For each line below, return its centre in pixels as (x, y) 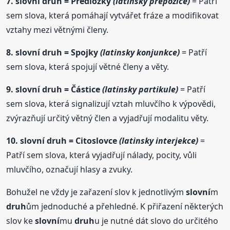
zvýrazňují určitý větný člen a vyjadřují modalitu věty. (108, 118)
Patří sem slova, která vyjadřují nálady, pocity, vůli (102, 155)
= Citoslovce (93, 141)
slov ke (21, 221)
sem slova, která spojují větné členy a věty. (88, 67)
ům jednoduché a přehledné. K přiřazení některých (125, 207)
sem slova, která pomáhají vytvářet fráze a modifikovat (113, 16)
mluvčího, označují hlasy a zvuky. (70, 170)
